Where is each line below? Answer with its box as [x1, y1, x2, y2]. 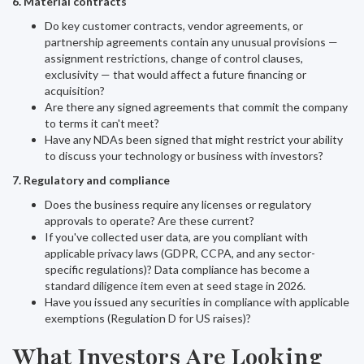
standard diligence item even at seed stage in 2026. [45, 279, 305, 292]
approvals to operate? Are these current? [45, 214, 254, 227]
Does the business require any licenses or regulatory [45, 197, 311, 211]
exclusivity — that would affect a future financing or [45, 67, 306, 81]
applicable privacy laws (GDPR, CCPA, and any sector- [45, 246, 315, 260]
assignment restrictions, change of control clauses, [45, 51, 303, 65]
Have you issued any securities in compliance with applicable [45, 295, 349, 309]
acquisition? [45, 84, 105, 97]
